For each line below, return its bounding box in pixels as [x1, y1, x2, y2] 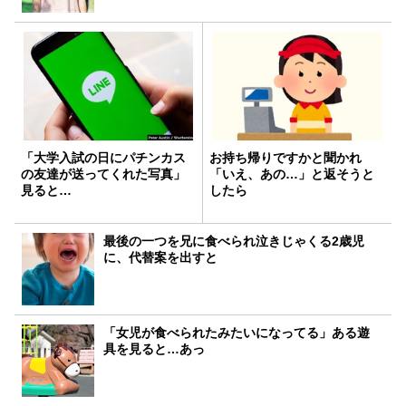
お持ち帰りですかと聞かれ [209, 150, 362, 165]
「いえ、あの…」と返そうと [209, 166, 374, 181]
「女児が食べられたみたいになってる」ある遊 [103, 324, 371, 340]
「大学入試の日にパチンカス [21, 150, 186, 165]
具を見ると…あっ [103, 341, 206, 356]
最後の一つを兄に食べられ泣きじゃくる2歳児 [103, 233, 365, 248]
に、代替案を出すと [103, 249, 218, 265]
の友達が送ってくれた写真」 [21, 166, 186, 181]
